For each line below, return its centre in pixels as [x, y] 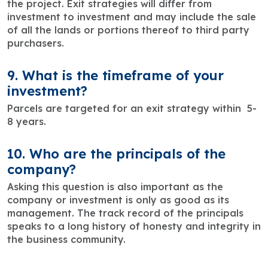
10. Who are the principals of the [116, 154]
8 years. [27, 122]
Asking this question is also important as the [115, 187]
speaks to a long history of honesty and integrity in [134, 226]
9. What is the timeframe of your [115, 76]
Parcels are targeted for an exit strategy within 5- [132, 109]
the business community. [66, 240]
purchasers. [36, 43]
